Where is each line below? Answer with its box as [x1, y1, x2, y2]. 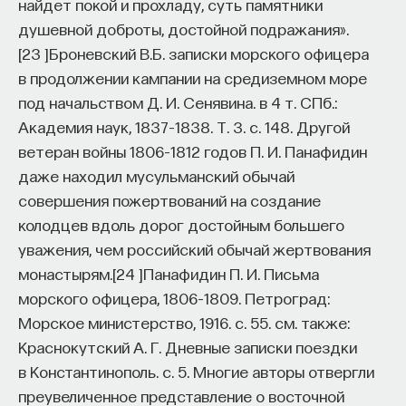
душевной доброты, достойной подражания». [18, 18, 349, 38]
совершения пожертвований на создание [18, 189, 321, 209]
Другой [293, 116, 350, 136]
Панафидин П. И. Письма [143, 263, 319, 283]
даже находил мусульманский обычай [18, 165, 295, 185]
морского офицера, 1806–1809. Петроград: [18, 287, 330, 307]
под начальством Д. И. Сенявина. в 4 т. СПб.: [18, 92, 337, 111]
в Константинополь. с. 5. [18, 361, 189, 381]
